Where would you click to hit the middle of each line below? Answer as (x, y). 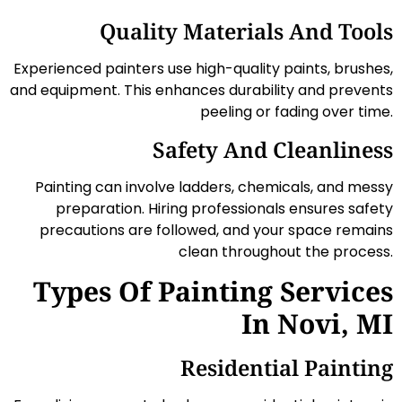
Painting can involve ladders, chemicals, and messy (214, 187)
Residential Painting (287, 368)
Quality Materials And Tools (246, 31)
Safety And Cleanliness (273, 149)
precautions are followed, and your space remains (216, 230)
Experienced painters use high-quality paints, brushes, (203, 69)
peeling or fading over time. (297, 112)
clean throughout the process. (286, 251)
